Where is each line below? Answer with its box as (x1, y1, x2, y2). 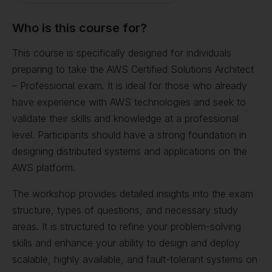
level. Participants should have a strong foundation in (12, 129, 246, 141)
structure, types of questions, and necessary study (12, 204, 238, 216)
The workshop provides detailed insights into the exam (12, 188, 253, 200)
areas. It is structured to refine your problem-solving (12, 220, 241, 233)
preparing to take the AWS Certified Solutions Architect (12, 63, 254, 75)
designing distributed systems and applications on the (12, 145, 247, 157)
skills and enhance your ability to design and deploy (12, 237, 240, 249)
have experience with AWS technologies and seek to (12, 96, 246, 108)
